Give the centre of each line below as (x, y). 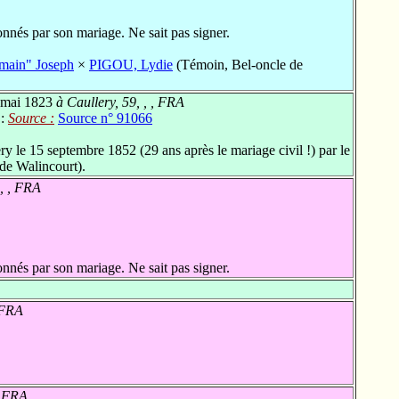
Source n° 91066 (105, 118)
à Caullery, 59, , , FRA (118, 102)
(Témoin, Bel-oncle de (238, 65)
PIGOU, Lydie (131, 65)
